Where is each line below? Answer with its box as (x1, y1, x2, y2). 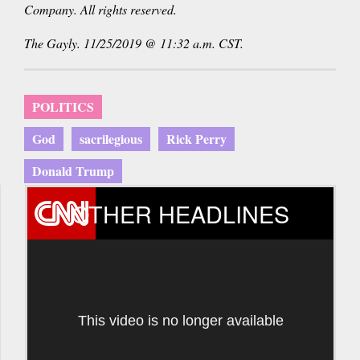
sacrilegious (80, 129, 142, 149)
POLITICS (32, 97, 94, 117)
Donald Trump (32, 162, 114, 181)
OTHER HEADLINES (72, 197, 289, 231)
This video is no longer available (77, 313, 284, 329)
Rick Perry (166, 129, 227, 149)
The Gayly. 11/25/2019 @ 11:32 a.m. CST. (24, 35, 243, 52)
